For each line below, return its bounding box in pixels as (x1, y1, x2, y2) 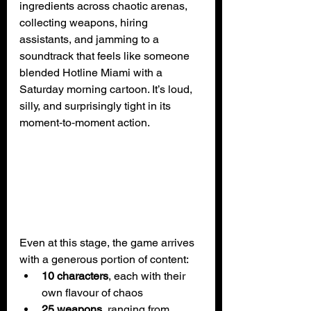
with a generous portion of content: (19, 252, 189, 266)
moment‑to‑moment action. (19, 116, 150, 130)
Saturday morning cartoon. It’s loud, (19, 83, 195, 96)
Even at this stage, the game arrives (19, 235, 197, 249)
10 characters (42, 269, 108, 283)
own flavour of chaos (42, 285, 143, 299)
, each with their (108, 269, 188, 283)
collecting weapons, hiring (19, 16, 151, 30)
